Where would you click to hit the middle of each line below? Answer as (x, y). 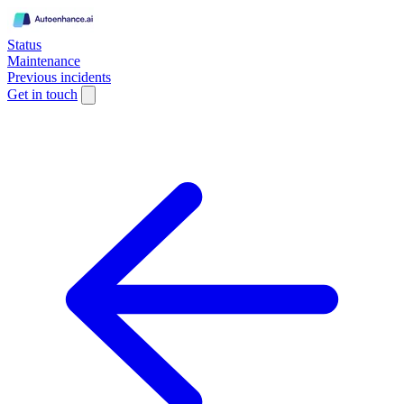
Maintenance (44, 61)
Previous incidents (59, 77)
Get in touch (42, 94)
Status (24, 45)
